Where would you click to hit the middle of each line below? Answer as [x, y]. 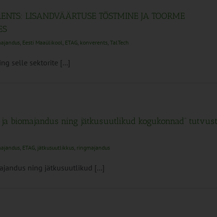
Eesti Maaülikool [42, 42]
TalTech [119, 42]
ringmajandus [93, 147]
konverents [94, 42]
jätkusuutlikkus [56, 147]
